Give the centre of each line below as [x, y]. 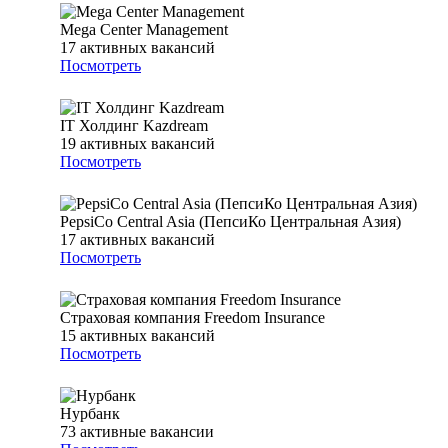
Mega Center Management [144, 30]
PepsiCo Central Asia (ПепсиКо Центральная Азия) [230, 222]
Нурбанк [90, 414]
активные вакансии [147, 432]
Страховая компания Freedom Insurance [192, 318]
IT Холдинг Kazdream [134, 126]
